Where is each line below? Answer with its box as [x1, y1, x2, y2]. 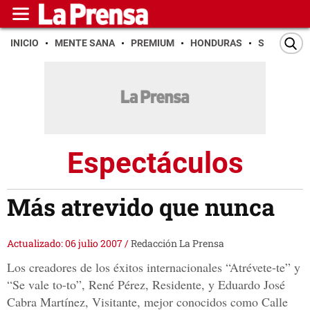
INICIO [10, 37, 39, 48]
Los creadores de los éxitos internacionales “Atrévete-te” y [7, 259, 300, 276]
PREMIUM [131, 37, 174, 48]
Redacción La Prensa [131, 237, 224, 250]
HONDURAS [190, 37, 242, 48]
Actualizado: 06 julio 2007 [7, 237, 125, 250]
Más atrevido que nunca [7, 191, 275, 223]
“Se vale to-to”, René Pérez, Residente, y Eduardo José [7, 276, 285, 293]
